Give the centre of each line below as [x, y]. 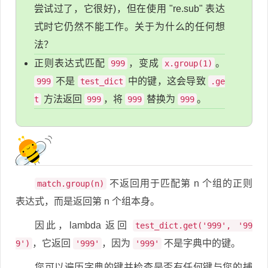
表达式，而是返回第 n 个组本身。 [88, 201]
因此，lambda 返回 [84, 225]
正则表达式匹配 [71, 63]
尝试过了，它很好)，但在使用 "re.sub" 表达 [130, 8]
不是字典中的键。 [201, 243]
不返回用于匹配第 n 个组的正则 [179, 183]
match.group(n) [71, 184]
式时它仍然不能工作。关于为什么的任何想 [130, 26]
